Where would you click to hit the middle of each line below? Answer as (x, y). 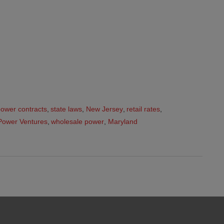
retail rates (143, 109)
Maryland (122, 122)
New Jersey (104, 109)
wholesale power (78, 122)
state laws (66, 109)
